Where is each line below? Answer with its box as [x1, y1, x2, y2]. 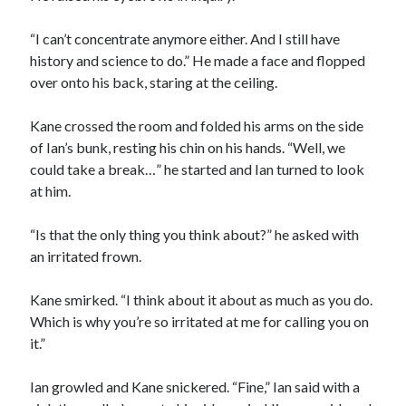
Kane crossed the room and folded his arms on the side [30, 117, 364, 134]
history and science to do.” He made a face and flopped [30, 52, 366, 69]
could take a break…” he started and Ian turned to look [30, 160, 365, 178]
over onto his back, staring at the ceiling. [30, 73, 278, 91]
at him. [30, 182, 72, 199]
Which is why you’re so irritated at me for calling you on [30, 313, 370, 330]
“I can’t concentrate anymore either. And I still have [30, 30, 341, 47]
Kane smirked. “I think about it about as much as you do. [30, 291, 373, 308]
